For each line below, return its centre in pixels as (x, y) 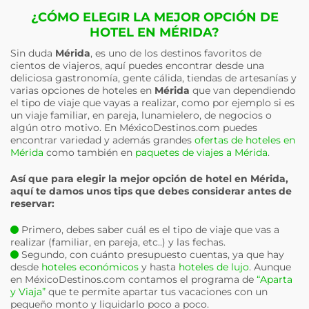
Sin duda (33, 53)
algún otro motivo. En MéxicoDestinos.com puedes (134, 128)
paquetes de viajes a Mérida (201, 152)
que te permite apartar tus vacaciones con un (157, 292)
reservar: (32, 203)
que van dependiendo (243, 90)
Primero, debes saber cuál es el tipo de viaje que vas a (149, 230)
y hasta (159, 267)
